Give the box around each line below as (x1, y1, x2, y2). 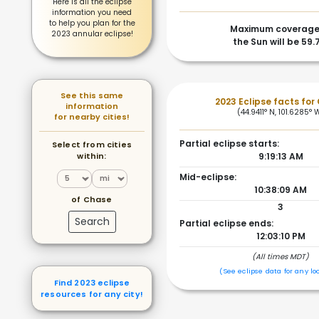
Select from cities (52, 139, 132, 150)
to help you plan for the (48, 18, 135, 28)
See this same (61, 90, 123, 101)
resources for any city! (41, 288, 143, 300)
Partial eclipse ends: (179, 217, 273, 229)
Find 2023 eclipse (53, 277, 130, 288)
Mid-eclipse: (179, 171, 236, 183)
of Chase (71, 194, 113, 205)
